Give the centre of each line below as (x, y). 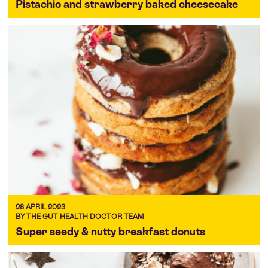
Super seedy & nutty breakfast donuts (110, 232)
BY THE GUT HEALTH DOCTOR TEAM (80, 217)
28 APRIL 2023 (40, 207)
